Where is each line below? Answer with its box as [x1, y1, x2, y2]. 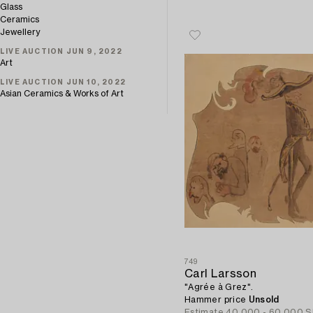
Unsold [248, 296, 279, 305]
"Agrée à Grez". [184, 283, 254, 292]
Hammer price [184, 296, 249, 305]
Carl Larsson [184, 268, 256, 280]
